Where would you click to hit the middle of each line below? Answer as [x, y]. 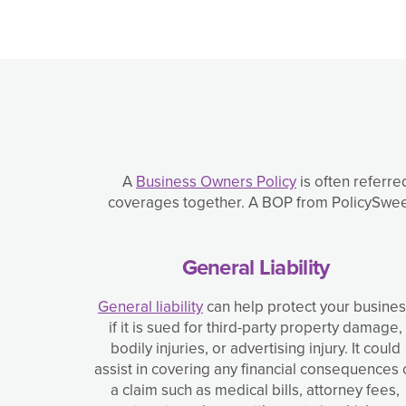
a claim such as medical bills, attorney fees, [256, 391]
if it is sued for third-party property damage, [255, 328]
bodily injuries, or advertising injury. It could [255, 349]
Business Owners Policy [216, 182]
